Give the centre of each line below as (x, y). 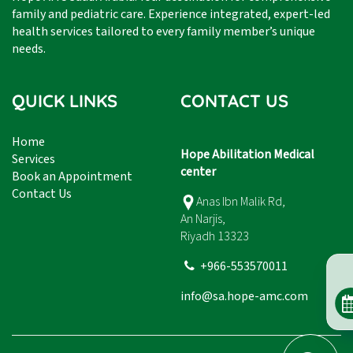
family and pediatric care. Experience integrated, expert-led (171, 15)
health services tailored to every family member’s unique (163, 32)
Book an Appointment (72, 176)
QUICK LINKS (65, 100)
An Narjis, (203, 219)
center (199, 171)
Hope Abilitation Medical (247, 154)
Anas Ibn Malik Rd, (241, 201)
